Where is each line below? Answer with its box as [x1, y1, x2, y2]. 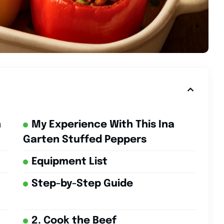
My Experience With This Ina [31, 119, 174, 130]
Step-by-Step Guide [31, 178, 133, 189]
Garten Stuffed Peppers [22, 134, 146, 145]
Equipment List [31, 156, 107, 167]
